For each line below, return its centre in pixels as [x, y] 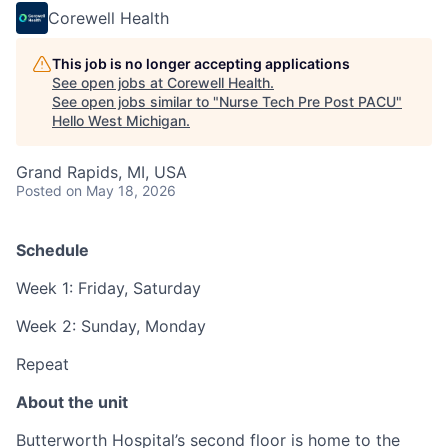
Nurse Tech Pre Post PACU [307, 101]
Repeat [42, 363]
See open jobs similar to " [135, 101]
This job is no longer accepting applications [201, 63]
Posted [39, 190]
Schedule [52, 249]
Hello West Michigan [119, 120]
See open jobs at [109, 82]
